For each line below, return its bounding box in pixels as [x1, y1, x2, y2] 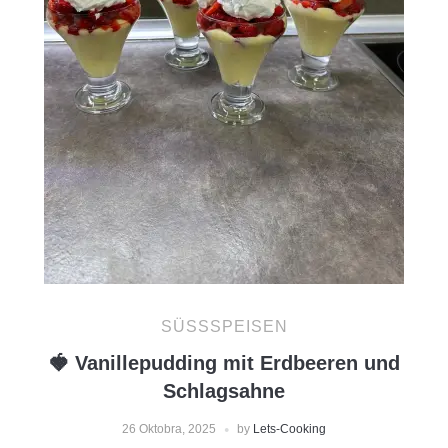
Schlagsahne [163, 379, 285, 402]
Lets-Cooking [253, 421, 326, 436]
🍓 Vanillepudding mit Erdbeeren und [48, 351, 400, 374]
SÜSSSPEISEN [160, 317, 275, 335]
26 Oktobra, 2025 [122, 421, 216, 436]
